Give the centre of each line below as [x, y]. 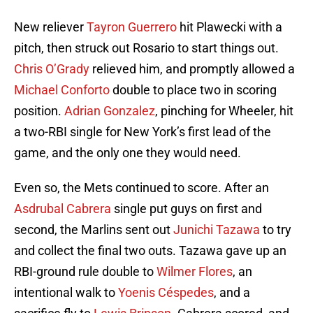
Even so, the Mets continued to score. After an [141, 188]
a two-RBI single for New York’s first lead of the [143, 132]
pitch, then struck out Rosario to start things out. [146, 48]
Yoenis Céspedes [166, 293]
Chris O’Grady [53, 69]
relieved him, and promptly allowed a [194, 69]
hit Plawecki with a [230, 27]
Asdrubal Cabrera [63, 209]
